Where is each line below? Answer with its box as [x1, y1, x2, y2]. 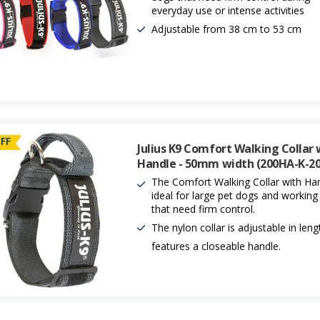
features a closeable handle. [151, 239, 281, 253]
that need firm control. [151, 201, 256, 216]
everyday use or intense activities [151, 3, 305, 17]
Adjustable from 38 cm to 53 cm [151, 21, 302, 36]
